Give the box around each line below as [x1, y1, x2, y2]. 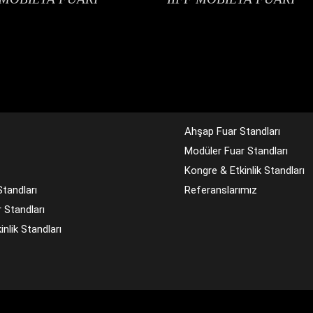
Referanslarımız [184, 183, 257, 196]
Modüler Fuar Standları [184, 144, 288, 157]
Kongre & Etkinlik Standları [184, 163, 305, 177]
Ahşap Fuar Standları [184, 124, 280, 138]
